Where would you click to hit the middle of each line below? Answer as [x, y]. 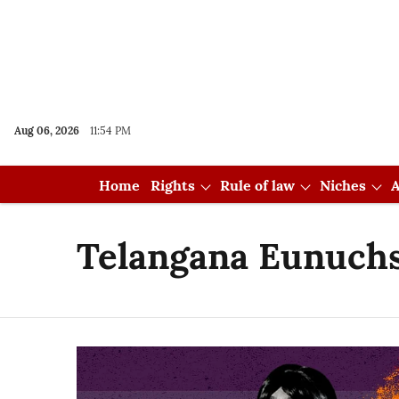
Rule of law [257, 185]
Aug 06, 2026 [47, 130]
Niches [342, 185]
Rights [172, 185]
